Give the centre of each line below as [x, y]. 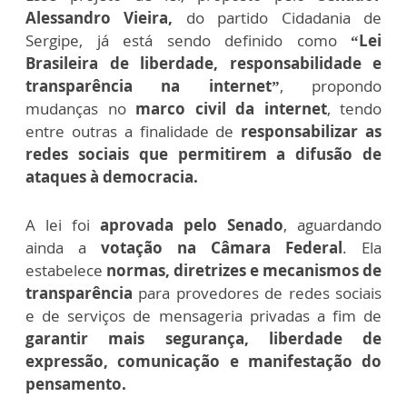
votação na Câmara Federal [222, 248]
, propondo [331, 86]
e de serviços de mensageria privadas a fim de [203, 316]
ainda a [63, 248]
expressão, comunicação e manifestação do [203, 362]
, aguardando [333, 225]
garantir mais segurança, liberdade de [203, 339]
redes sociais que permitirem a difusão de [203, 154]
